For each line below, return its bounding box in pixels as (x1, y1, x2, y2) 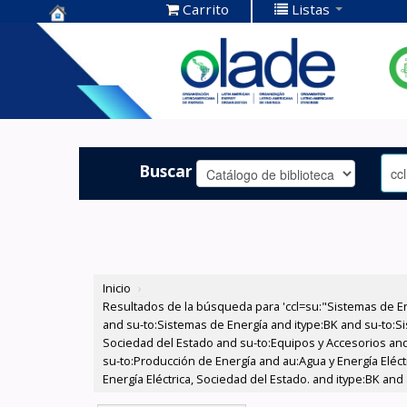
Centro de (49, 24, 134, 48)
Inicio (103, 280, 132, 297)
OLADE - (49, 80, 118, 104)
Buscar (139, 159, 194, 182)
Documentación (49, 52, 184, 76)
